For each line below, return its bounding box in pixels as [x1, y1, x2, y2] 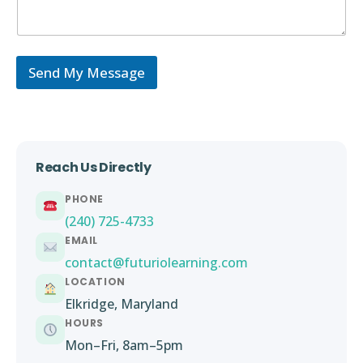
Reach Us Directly [36, 158, 152, 177]
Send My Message [28, 63, 145, 83]
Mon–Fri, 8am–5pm [65, 336, 183, 355]
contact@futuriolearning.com [65, 254, 248, 272]
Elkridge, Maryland [65, 295, 178, 314]
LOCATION [65, 275, 126, 289]
